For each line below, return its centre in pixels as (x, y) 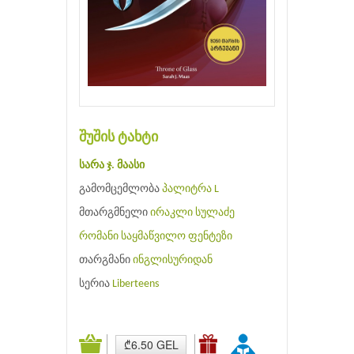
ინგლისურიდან (173, 260)
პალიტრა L (190, 189)
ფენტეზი (210, 236)
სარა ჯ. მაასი (112, 165)
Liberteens (136, 284)
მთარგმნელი (115, 213)
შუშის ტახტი (119, 137)
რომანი (99, 236)
